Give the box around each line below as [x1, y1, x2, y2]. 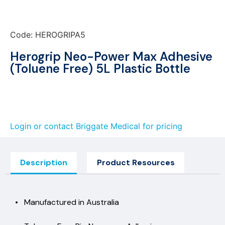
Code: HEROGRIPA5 [10, 29, 85, 40]
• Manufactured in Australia [15, 197, 121, 208]
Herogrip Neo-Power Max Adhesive [10, 48, 212, 64]
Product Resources [96, 157, 175, 168]
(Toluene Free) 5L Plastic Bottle [10, 60, 190, 76]
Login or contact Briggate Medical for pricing [10, 121, 182, 131]
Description [20, 157, 68, 168]
